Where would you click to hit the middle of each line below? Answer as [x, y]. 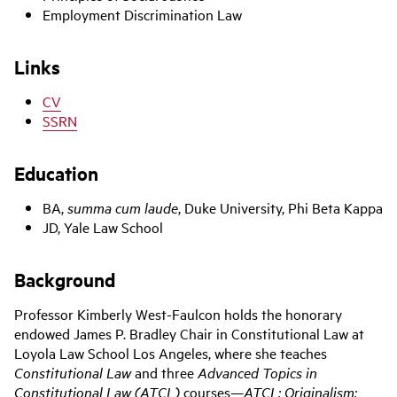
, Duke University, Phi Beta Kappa [280, 208]
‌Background [65, 280]
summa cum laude [123, 208]
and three [164, 373]
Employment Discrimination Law [142, 15]
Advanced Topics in [257, 373]
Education [56, 173]
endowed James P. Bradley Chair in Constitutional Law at [189, 334]
